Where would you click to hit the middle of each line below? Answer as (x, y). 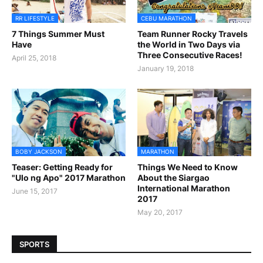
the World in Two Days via (189, 45)
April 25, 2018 (34, 58)
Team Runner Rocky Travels (193, 34)
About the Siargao (173, 178)
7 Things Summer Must (58, 34)
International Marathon (184, 188)
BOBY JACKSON (39, 152)
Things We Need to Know (188, 167)
